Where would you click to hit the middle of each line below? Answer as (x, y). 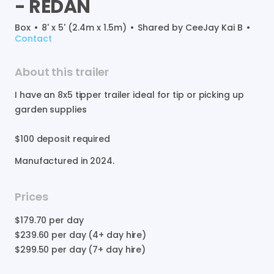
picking (214, 94)
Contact (33, 38)
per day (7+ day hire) (99, 249)
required (91, 139)
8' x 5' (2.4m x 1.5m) (84, 27)
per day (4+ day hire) (99, 235)
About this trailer (62, 72)
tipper (88, 94)
